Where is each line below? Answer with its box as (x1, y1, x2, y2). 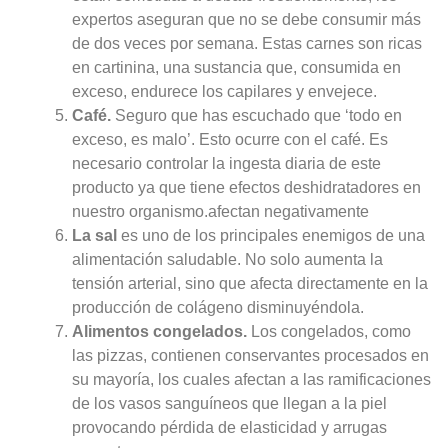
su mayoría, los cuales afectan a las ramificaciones (71, 370, 431, 388)
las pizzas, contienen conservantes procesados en (71, 346, 429, 364)
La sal (71, 226, 117, 244)
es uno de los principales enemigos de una (116, 226, 425, 244)
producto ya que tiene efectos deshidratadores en (71, 178, 421, 196)
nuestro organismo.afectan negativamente (71, 202, 369, 220)
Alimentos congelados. (71, 322, 247, 340)
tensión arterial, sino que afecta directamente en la (71, 274, 428, 292)
